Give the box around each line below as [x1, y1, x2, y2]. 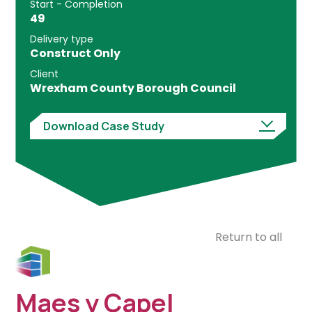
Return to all [215, 228, 283, 245]
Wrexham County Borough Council [29, 79, 236, 96]
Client [29, 66, 58, 81]
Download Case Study [42, 118, 164, 134]
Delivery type [29, 31, 93, 46]
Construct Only [29, 45, 120, 61]
